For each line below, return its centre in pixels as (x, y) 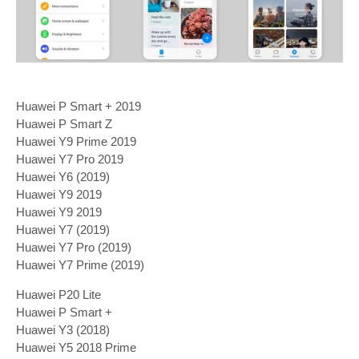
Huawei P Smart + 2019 (79, 106)
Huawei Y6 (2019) (63, 176)
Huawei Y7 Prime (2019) (80, 264)
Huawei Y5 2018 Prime (76, 347)
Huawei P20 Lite (58, 294)
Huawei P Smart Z (64, 123)
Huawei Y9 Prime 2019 (76, 141)
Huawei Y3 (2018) (63, 329)
